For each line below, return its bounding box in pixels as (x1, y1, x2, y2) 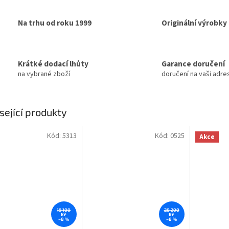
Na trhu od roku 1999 (18, 17, 91, 29)
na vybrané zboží (18, 69, 70, 80)
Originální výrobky (162, 17, 227, 29)
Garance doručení (162, 58, 225, 70)
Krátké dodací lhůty (18, 58, 88, 70)
